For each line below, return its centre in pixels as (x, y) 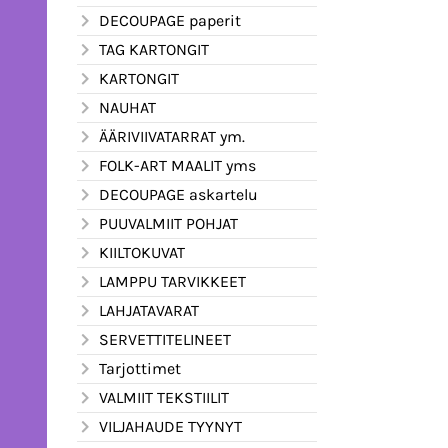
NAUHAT (127, 107)
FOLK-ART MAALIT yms (177, 165)
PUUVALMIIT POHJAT (168, 223)
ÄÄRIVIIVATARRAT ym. (172, 136)
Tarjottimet (140, 368)
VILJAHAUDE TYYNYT (170, 426)
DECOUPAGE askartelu (178, 194)
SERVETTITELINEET (165, 339)
